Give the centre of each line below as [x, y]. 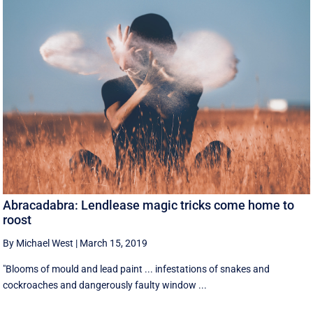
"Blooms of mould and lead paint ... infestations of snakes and [137, 269]
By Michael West [38, 243]
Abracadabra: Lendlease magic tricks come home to [149, 205]
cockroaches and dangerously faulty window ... [105, 285]
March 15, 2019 [114, 243]
